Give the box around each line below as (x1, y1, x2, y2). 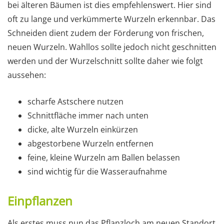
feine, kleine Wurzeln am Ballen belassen (27, 151, 180, 163)
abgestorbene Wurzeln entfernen (27, 137, 153, 149)
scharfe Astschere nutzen (27, 95, 123, 107)
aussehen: (7, 69, 46, 80)
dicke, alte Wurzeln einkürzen (27, 123, 138, 135)
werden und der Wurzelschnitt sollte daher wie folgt (7, 55, 203, 66)
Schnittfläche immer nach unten (27, 109, 148, 121)
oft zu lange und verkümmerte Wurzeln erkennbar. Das (7, 13, 215, 24)
